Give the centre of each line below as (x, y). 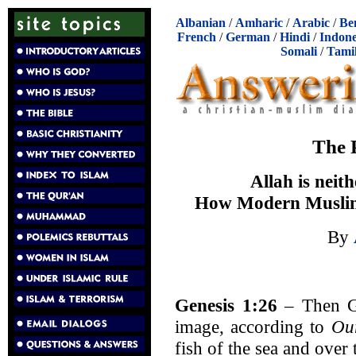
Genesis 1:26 (226, 305)
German (248, 37)
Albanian (201, 23)
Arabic (311, 23)
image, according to (253, 326)
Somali (298, 51)
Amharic (259, 23)
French (197, 37)
